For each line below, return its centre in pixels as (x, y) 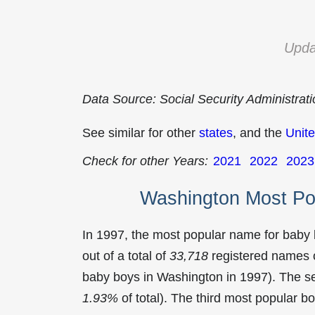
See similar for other (141, 133)
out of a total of (126, 256)
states (216, 133)
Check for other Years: (145, 161)
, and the (259, 133)
